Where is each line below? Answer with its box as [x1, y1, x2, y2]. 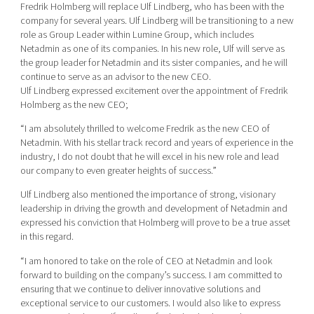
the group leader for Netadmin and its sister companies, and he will [20, 55, 287, 70]
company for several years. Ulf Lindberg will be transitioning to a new [20, 13, 294, 28]
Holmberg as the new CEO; [20, 97, 128, 112]
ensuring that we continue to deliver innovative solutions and [20, 281, 261, 296]
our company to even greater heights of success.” [20, 163, 217, 178]
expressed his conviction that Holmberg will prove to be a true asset [20, 215, 290, 231]
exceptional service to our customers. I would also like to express [20, 295, 280, 310]
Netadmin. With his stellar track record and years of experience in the [20, 135, 293, 150]
